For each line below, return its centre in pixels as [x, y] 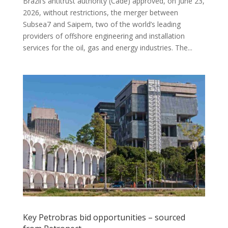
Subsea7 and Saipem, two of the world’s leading [102, 24]
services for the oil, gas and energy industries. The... [107, 47]
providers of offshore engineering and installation [104, 36]
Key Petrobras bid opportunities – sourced [104, 217]
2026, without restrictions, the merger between [100, 12]
